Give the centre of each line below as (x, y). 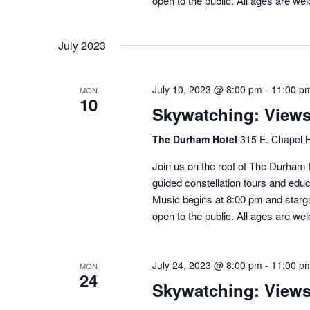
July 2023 (82, 46)
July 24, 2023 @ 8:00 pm (207, 265)
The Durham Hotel (196, 139)
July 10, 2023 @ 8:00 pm (207, 90)
